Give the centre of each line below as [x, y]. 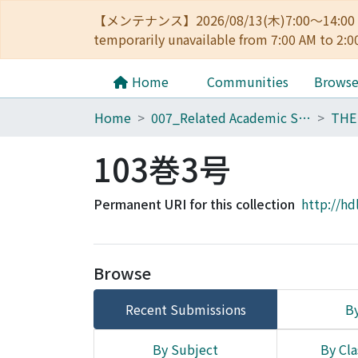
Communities [248, 82]
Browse [122, 273]
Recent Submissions [185, 309]
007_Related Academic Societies [304, 117]
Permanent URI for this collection [194, 204]
